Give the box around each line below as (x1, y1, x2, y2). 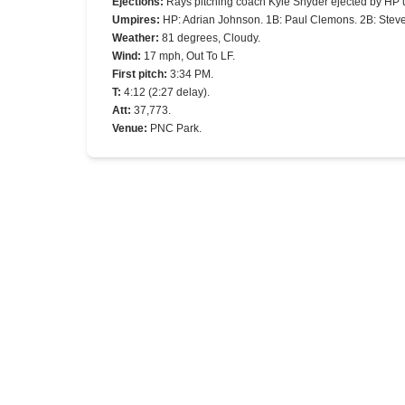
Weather (112, 32, 155, 44)
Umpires (112, 14, 156, 26)
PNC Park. (150, 122, 202, 135)
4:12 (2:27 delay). (124, 86, 210, 99)
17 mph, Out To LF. (144, 50, 235, 62)
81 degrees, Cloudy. (162, 32, 260, 44)
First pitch (112, 68, 164, 80)
